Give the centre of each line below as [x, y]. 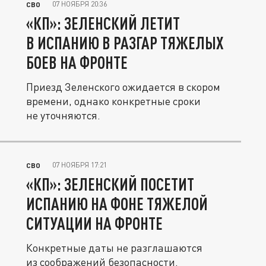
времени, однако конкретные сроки [113, 101]
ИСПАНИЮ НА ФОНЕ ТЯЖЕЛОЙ [117, 204]
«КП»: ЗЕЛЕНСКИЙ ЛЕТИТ [103, 23]
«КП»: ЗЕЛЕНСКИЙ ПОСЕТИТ [110, 184]
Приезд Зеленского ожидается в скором [123, 87]
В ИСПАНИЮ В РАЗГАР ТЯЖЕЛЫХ [125, 43]
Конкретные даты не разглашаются [114, 248]
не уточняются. [63, 115]
